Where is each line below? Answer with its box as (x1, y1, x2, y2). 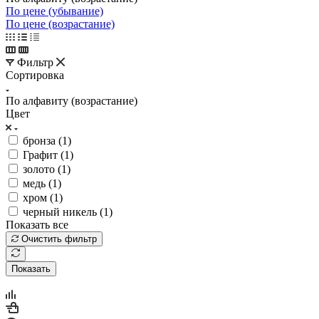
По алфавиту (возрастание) (6, 94, 137, 107)
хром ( (23, 191, 53, 204)
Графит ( (23, 148, 64, 161)
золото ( (23, 162, 61, 175)
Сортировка (6, 68, 64, 81)
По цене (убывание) (6, 4, 103, 17)
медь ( (23, 177, 52, 189)
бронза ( (23, 134, 62, 147)
